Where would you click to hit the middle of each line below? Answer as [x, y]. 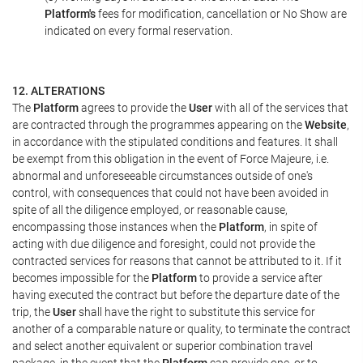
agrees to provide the [134, 107]
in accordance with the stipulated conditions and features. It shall [175, 141]
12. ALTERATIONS [58, 90]
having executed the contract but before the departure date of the [176, 295]
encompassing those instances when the [115, 226]
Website [326, 124]
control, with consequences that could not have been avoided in [171, 192]
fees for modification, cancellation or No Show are [221, 14]
